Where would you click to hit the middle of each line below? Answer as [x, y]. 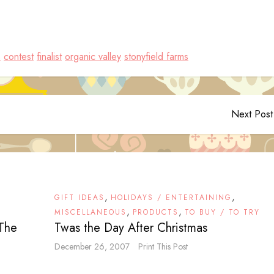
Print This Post [163, 246]
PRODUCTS [156, 212]
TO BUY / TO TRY [222, 212]
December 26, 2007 [92, 246]
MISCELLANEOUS [91, 212]
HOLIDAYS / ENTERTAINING [171, 198]
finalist [49, 57]
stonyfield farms [156, 57]
